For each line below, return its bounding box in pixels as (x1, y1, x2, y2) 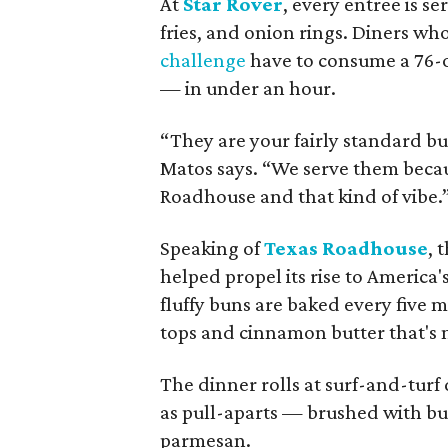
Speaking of (160, 236, 265, 260)
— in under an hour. (160, 76, 337, 100)
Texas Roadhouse (264, 236, 429, 260)
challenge (160, 48, 247, 72)
